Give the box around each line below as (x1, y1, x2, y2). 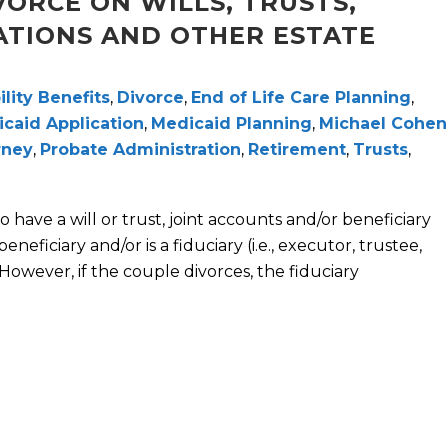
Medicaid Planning (151, 114, 312, 134)
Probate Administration (40, 140, 241, 160)
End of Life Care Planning (191, 88, 411, 108)
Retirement (248, 140, 346, 160)
